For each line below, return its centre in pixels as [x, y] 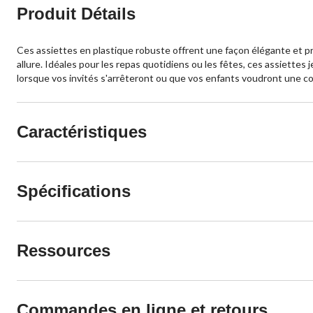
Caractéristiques [82, 132]
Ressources [64, 251]
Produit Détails [76, 14]
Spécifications [74, 191]
